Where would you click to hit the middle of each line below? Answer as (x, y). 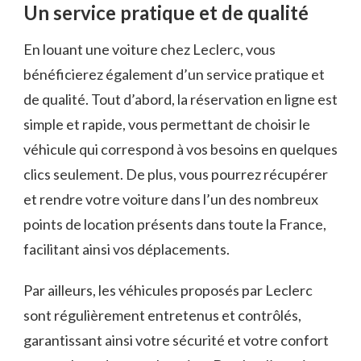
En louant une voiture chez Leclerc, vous (149, 50)
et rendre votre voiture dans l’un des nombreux (171, 199)
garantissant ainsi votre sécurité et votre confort (176, 340)
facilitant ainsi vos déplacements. (127, 249)
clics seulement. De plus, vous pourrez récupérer (176, 174)
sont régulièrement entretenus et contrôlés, (162, 315)
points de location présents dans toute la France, (175, 224)
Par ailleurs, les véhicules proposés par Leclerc (168, 290)
